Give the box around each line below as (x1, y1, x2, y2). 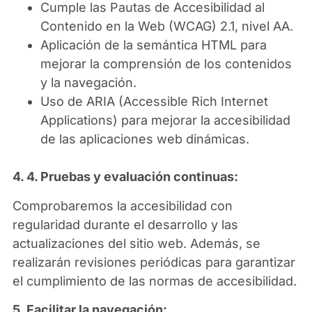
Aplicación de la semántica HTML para (40, 38, 267, 53)
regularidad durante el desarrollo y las (12, 217, 238, 232)
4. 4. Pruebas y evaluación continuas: (12, 169, 238, 185)
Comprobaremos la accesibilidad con (12, 198, 233, 213)
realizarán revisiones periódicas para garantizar (12, 254, 295, 270)
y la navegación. (40, 75, 136, 91)
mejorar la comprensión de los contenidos (40, 56, 292, 72)
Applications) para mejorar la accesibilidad (40, 113, 290, 128)
